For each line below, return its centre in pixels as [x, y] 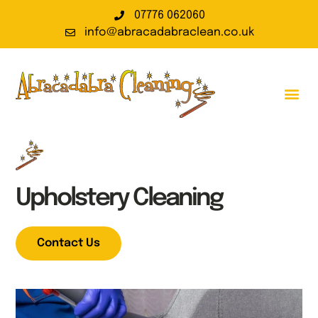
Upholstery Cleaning [119, 199]
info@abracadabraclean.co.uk [170, 32]
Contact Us [69, 243]
